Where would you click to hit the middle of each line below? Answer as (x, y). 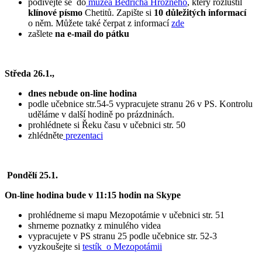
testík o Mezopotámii (122, 247)
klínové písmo (56, 13)
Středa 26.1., (30, 74)
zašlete (40, 34)
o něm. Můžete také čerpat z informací (100, 23)
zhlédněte (46, 136)
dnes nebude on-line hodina (82, 94)
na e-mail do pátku (91, 34)
